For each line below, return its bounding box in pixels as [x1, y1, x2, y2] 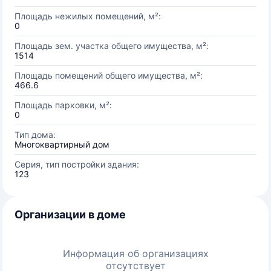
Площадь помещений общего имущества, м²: [15, 70, 203, 80]
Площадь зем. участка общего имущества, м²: [15, 41, 209, 51]
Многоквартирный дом [15, 139, 109, 149]
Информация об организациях [62, 247, 209, 260]
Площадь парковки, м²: [15, 100, 112, 110]
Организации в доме [15, 208, 126, 221]
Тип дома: [15, 129, 56, 140]
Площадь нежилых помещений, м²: [15, 11, 161, 21]
